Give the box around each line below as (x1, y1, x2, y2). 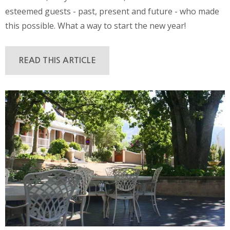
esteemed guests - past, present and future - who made (5, 5, 219, 17)
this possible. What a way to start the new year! (5, 20, 186, 31)
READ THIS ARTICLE (18, 56, 96, 65)
